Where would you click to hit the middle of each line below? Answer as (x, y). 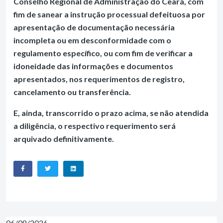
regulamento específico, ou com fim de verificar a (103, 53)
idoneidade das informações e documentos (93, 66)
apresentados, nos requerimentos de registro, (99, 79)
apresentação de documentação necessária (94, 27)
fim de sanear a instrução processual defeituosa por (109, 14)
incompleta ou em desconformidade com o (92, 40)
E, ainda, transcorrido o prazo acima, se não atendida (111, 113)
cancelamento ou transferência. (72, 92)
